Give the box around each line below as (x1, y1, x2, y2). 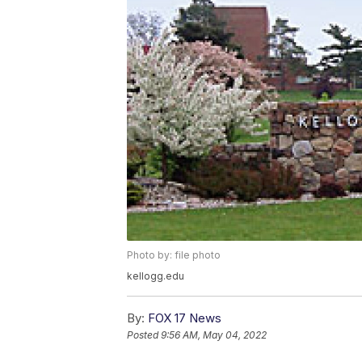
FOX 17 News (148, 309, 221, 326)
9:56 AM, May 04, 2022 (161, 328, 267, 341)
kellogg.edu (127, 269, 184, 282)
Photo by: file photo (127, 248, 221, 261)
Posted (127, 328, 161, 341)
